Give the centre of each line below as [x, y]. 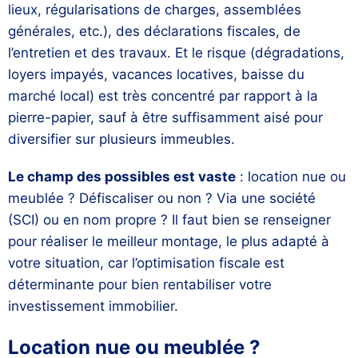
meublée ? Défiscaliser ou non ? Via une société [162, 199]
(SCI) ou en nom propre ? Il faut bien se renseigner [169, 220]
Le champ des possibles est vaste [122, 177]
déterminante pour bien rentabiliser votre [140, 285]
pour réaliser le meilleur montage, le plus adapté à [169, 242]
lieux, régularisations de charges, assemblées [155, 10]
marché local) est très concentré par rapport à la [163, 96]
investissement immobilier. [93, 306]
